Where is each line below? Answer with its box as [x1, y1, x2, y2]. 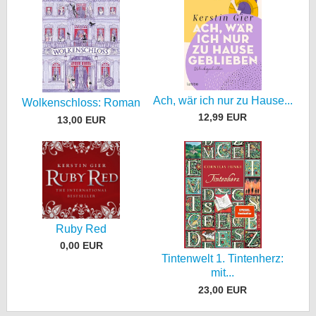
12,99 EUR [198, 111, 248, 123]
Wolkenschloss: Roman [22, 97, 141, 109]
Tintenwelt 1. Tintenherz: [162, 253, 284, 265]
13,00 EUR [56, 114, 106, 126]
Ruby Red [56, 222, 107, 235]
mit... [211, 267, 235, 279]
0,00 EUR [59, 240, 103, 252]
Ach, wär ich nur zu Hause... [152, 94, 293, 107]
